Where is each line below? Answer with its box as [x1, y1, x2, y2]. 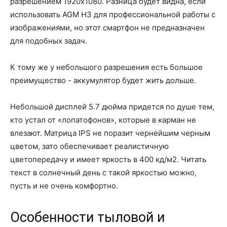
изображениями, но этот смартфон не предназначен [10, 22, 205, 32]
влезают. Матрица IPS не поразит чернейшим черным [10, 128, 210, 138]
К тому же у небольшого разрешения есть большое [10, 62, 203, 72]
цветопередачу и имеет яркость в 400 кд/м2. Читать [10, 154, 206, 164]
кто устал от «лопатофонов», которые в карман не [10, 115, 196, 125]
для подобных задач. [10, 35, 87, 46]
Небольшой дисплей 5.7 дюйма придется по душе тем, [10, 101, 214, 111]
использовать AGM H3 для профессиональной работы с [10, 9, 215, 19]
